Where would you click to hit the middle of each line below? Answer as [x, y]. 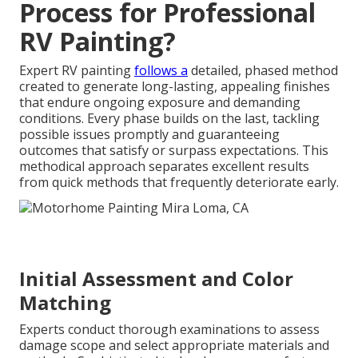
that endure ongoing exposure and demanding [160, 103]
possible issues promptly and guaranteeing [149, 135]
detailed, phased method [263, 71]
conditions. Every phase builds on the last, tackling [169, 119]
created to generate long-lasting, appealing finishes [175, 87]
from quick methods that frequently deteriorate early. [179, 183]
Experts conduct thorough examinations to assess [169, 329]
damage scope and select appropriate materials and [174, 345]
